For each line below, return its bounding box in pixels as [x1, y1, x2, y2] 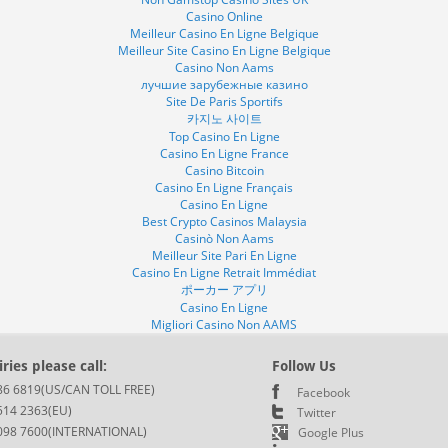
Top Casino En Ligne [168, 128, 280, 145]
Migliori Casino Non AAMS [151, 316, 297, 333]
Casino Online [185, 8, 263, 25]
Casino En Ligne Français [155, 179, 293, 196]
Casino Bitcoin [184, 162, 264, 179]
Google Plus [297, 424, 364, 441]
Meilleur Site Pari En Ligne [151, 247, 297, 264]
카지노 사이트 [186, 110, 262, 127]
